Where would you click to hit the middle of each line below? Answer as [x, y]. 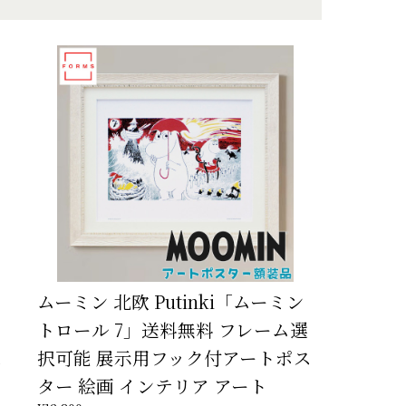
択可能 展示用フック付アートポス [174, 357]
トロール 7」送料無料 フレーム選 [172, 329]
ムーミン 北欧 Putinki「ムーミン [170, 301]
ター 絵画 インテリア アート [152, 385]
